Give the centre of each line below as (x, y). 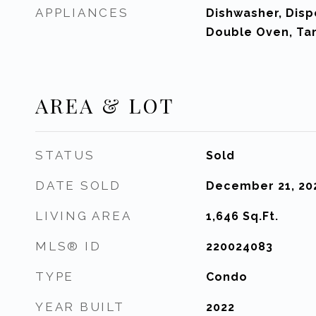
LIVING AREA (84, 216)
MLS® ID (68, 246)
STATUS (65, 155)
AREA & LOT (105, 105)
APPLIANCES (82, 13)
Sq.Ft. (260, 216)
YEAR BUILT (80, 307)
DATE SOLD (78, 186)
